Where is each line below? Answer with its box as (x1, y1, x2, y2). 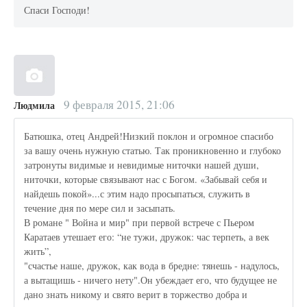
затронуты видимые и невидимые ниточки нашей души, (24, 158, 260, 171)
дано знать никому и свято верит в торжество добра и (24, 287, 248, 301)
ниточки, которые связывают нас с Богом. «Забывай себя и (24, 172, 268, 186)
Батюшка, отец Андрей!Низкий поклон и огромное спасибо (24, 129, 274, 143)
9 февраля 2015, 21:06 (60, 97, 175, 113)
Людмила (14, 98, 55, 113)
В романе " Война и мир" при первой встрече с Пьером (24, 215, 255, 229)
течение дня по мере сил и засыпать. (24, 201, 176, 214)
